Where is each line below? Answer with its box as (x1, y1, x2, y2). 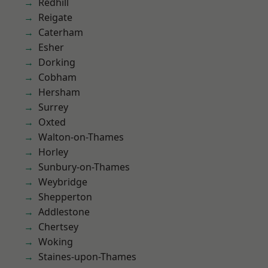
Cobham (38, 71, 77, 84)
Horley (38, 145, 68, 159)
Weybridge (38, 175, 87, 188)
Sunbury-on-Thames (38, 160, 130, 173)
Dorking (38, 56, 75, 69)
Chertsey (38, 220, 78, 233)
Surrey (38, 100, 68, 114)
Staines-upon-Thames (38, 250, 137, 263)
